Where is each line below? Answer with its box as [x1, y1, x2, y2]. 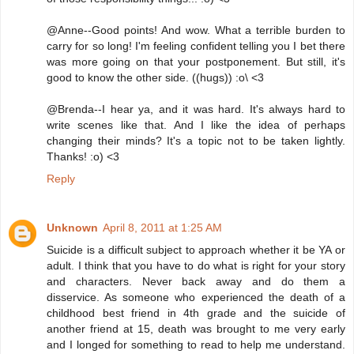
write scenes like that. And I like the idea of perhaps [47, 119, 345, 132]
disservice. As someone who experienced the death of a [47, 291, 345, 304]
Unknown [47, 221, 98, 235]
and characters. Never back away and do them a [47, 275, 345, 288]
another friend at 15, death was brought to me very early [47, 322, 345, 336]
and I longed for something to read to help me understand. [47, 338, 345, 352]
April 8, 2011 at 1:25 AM [103, 221, 222, 235]
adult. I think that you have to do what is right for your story [47, 259, 345, 273]
